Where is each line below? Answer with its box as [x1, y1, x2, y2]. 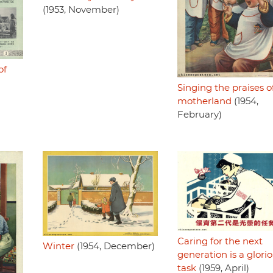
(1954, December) [74, 241, 155, 251]
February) [177, 110, 222, 119]
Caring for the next [177, 237, 263, 247]
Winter [42, 241, 74, 251]
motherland [177, 96, 232, 106]
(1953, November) [42, 5, 119, 15]
